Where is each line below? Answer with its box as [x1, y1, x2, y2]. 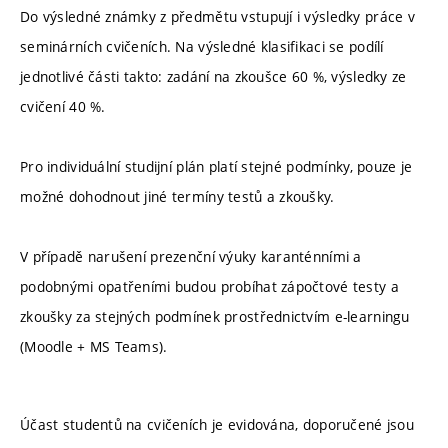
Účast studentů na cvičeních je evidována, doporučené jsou [20, 414, 414, 434]
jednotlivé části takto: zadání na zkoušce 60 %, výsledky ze [20, 67, 407, 87]
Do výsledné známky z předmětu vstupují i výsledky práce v [20, 7, 415, 27]
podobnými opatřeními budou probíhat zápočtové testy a [20, 277, 399, 297]
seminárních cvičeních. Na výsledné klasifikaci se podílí [20, 37, 384, 57]
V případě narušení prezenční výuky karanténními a [20, 247, 362, 267]
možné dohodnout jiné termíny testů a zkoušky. [20, 187, 335, 207]
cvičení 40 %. [20, 97, 106, 117]
